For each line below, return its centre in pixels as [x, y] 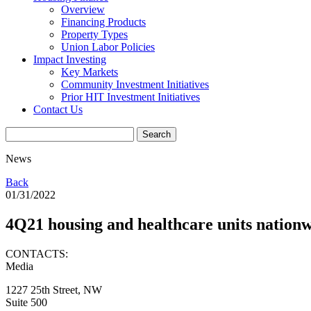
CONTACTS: [37, 253]
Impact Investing [70, 59]
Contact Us [58, 109]
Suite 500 [26, 302]
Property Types [94, 34]
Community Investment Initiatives [135, 84]
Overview [83, 9]
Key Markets [90, 72]
